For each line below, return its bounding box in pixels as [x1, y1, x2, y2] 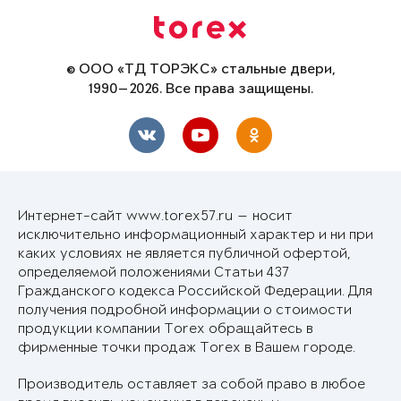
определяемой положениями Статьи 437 [18, 265, 289, 281]
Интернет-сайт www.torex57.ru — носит [18, 209, 293, 225]
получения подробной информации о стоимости [18, 303, 352, 319]
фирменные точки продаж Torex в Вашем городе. [18, 340, 355, 356]
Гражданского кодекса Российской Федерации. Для [18, 284, 372, 300]
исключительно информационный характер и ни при [18, 227, 373, 243]
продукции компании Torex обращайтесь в [18, 321, 313, 337]
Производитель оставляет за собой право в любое [18, 377, 365, 393]
